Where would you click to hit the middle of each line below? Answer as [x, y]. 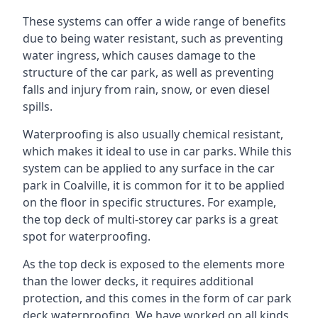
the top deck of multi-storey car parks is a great [150, 219]
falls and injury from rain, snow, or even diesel [146, 89]
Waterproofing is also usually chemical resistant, [153, 134]
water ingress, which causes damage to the [139, 55]
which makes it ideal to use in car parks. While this [157, 151]
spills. [38, 106]
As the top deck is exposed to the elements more [154, 264]
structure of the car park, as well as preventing [148, 72]
